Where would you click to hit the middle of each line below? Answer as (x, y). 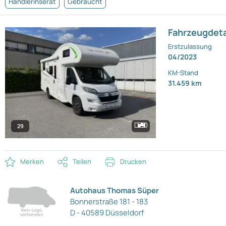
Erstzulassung (190, 47)
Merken (32, 162)
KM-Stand (183, 73)
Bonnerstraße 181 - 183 (109, 201)
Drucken (133, 162)
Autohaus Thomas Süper (115, 190)
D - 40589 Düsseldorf (107, 212)
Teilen (82, 162)
